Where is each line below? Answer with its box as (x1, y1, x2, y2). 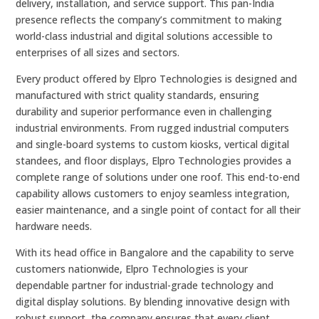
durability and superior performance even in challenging (16, 105, 273, 119)
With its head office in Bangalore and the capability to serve (16, 246, 295, 260)
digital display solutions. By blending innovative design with (16, 295, 291, 309)
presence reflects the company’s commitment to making (16, 13, 283, 27)
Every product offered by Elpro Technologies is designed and (16, 72, 298, 86)
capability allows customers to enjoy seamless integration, (16, 187, 291, 201)
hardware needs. (16, 219, 93, 234)
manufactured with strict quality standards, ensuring (16, 88, 260, 103)
